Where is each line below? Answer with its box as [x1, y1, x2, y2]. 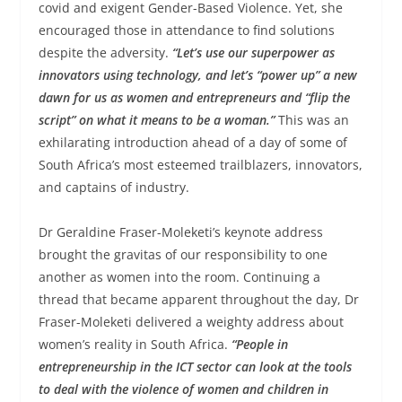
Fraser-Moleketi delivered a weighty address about [38, 312, 344, 330]
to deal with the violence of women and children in [38, 380, 328, 398]
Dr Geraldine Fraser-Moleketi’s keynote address [38, 223, 323, 240]
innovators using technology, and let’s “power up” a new [38, 66, 357, 83]
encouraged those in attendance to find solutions [38, 21, 335, 39]
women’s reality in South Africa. [38, 335, 232, 353]
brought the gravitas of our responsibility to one [38, 245, 328, 263]
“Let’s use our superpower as [171, 43, 335, 61]
